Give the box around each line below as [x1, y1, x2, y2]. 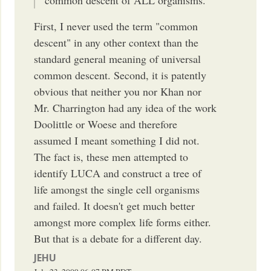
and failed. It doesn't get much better [34, 198, 195, 213]
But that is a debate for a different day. [34, 230, 203, 246]
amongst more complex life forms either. [34, 214, 212, 229]
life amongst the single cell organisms [34, 181, 200, 197]
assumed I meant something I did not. [34, 132, 200, 148]
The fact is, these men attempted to [34, 149, 189, 164]
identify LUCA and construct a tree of [34, 165, 202, 180]
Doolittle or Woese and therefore [34, 116, 178, 131]
